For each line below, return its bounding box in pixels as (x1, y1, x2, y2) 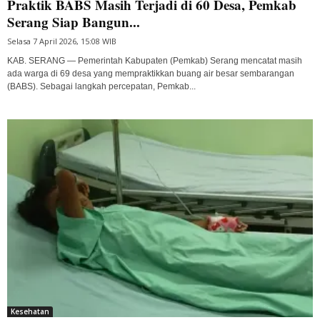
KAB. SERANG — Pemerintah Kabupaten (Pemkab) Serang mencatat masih (7, 56, 302, 66)
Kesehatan (11, 306, 49, 317)
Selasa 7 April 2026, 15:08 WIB (7, 36, 116, 47)
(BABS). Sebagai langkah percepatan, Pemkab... (7, 81, 196, 92)
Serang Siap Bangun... (7, 12, 140, 32)
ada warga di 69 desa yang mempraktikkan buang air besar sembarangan (7, 69, 294, 79)
